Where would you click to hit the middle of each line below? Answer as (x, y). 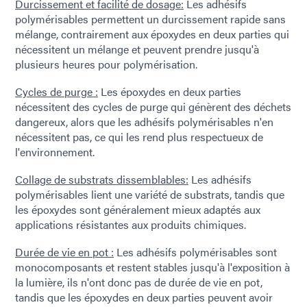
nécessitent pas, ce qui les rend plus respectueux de (139, 137)
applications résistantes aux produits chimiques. (131, 225)
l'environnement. (55, 152)
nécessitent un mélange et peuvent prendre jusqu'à (137, 49)
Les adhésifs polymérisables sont (195, 252)
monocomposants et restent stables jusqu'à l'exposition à (152, 267)
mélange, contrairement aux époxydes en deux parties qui (152, 34)
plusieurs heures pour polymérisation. (106, 64)
